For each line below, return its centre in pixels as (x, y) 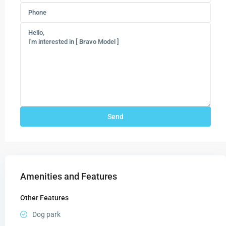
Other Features (44, 197)
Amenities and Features (69, 176)
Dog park (46, 214)
